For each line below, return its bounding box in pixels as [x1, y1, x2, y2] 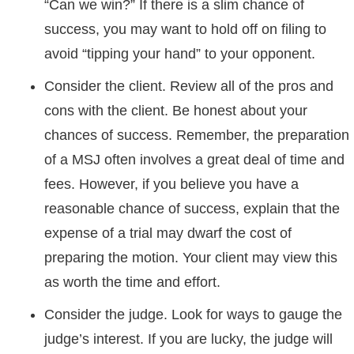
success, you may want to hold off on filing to [44, 21, 326, 37]
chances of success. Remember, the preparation [44, 127, 349, 143]
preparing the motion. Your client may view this [44, 250, 337, 265]
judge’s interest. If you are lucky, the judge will [44, 331, 333, 347]
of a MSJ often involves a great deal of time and [44, 152, 345, 168]
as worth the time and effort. [44, 274, 220, 290]
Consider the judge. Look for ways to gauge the [44, 307, 342, 322]
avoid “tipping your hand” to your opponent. [44, 46, 315, 62]
